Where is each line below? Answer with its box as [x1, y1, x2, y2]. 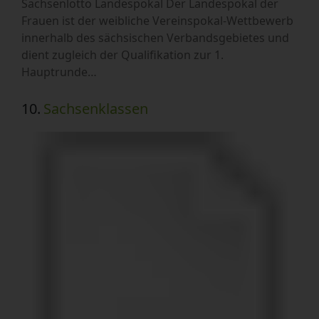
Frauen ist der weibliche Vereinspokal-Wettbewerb [21, 13, 293, 29]
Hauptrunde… [21, 64, 97, 80]
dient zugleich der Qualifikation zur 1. [21, 47, 224, 63]
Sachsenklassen [43, 99, 148, 119]
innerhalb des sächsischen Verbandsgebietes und [21, 30, 289, 46]
